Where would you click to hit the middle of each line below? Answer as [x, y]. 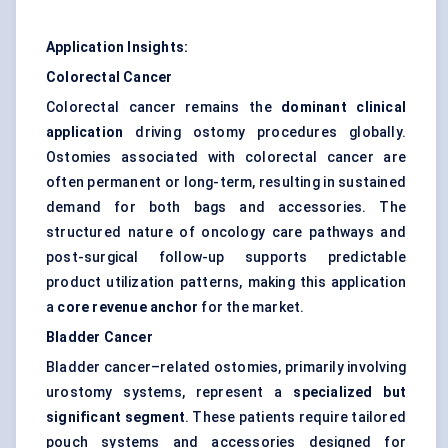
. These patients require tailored [295, 417]
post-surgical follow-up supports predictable [226, 257]
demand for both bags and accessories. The [226, 207]
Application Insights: [117, 47]
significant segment [115, 417]
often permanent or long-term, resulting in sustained [226, 182]
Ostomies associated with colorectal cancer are [226, 157]
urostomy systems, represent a [170, 392]
